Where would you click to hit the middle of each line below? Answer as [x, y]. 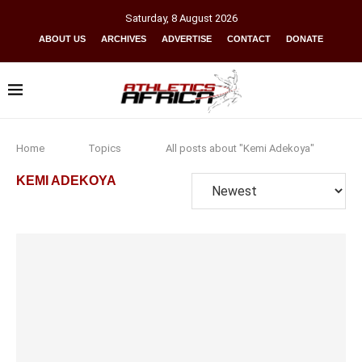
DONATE [305, 39]
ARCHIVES [124, 39]
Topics [105, 148]
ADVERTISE [187, 39]
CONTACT [249, 39]
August [196, 18]
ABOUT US [62, 39]
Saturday [145, 18]
